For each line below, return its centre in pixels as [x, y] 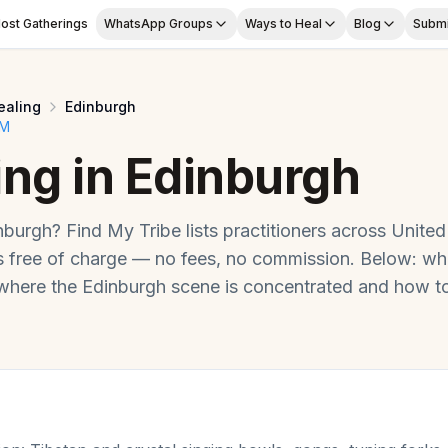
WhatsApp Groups [158, 23]
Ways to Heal [283, 23]
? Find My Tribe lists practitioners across [221, 230]
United [418, 230]
